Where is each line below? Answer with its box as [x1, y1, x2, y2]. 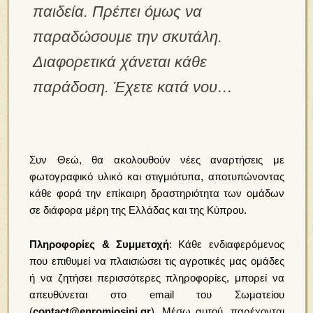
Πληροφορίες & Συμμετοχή [29, 238, 169, 250]
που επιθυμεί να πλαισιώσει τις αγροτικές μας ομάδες [29, 254, 284, 267]
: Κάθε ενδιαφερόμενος [169, 238, 284, 250]
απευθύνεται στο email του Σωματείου [29, 288, 284, 300]
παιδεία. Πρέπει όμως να [33, 2, 203, 20]
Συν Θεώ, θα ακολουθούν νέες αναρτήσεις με [29, 153, 284, 166]
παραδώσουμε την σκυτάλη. [33, 27, 223, 45]
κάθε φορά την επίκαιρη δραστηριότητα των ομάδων [29, 187, 284, 199]
